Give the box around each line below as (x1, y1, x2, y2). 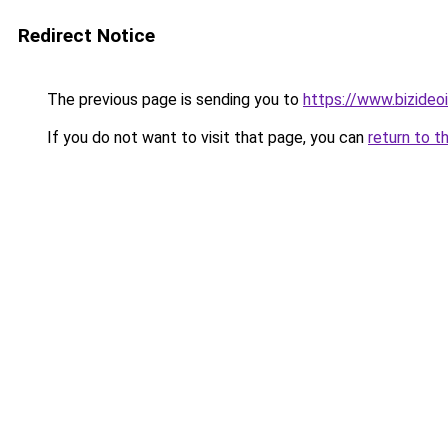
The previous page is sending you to (43, 90, 303, 109)
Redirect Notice (18, 24, 155, 47)
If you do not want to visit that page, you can (43, 128, 368, 147)
